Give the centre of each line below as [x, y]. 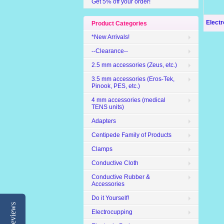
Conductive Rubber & [121, 177]
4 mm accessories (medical [128, 100]
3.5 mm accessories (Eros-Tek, [133, 79]
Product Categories [119, 23]
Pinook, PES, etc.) [116, 86]
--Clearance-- [110, 51]
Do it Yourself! [110, 198]
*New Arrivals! [110, 37]
